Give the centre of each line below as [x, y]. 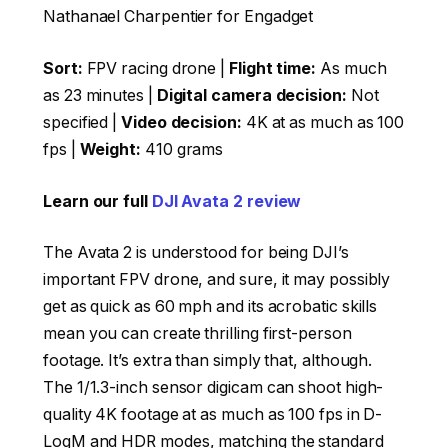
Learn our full [97, 201]
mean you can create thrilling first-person [197, 334]
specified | [82, 123]
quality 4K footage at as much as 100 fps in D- [213, 415]
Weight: [112, 150]
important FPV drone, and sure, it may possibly [217, 280]
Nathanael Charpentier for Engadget [178, 17]
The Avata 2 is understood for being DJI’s [196, 253]
